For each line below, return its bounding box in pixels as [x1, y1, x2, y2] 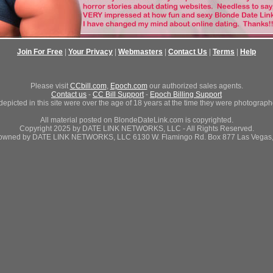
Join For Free [17, 48, 63, 56]
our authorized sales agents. [147, 82, 243, 90]
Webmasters [118, 48, 163, 56]
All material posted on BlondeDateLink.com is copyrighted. [40, 116, 233, 124]
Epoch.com [110, 82, 147, 90]
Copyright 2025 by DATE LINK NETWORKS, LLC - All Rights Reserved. [19, 124, 254, 133]
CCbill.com [69, 82, 107, 90]
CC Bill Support [93, 90, 144, 99]
